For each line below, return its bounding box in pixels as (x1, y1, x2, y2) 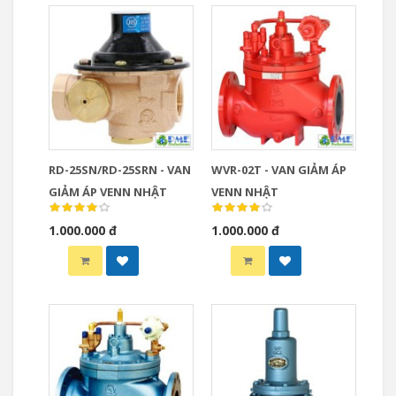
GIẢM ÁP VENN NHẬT (49, 184, 167, 200)
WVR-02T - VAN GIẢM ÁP (211, 162, 346, 178)
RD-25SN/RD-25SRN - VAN (49, 162, 191, 178)
